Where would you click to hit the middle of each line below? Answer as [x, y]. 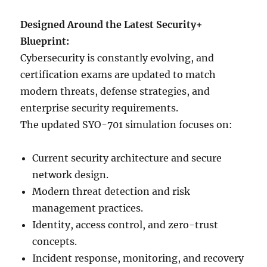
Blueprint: [45, 41]
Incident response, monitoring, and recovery [138, 258]
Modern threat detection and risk [111, 192]
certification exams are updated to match [118, 75]
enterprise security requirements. [100, 108]
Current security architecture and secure [127, 158]
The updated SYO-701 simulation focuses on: [127, 125]
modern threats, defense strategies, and [115, 91]
